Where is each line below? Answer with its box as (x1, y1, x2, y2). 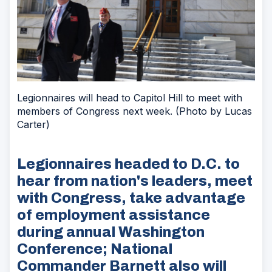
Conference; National (17, 240, 172, 257)
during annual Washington (17, 223, 205, 240)
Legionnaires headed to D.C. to (17, 155, 240, 172)
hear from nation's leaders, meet (17, 172, 253, 189)
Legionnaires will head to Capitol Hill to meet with (17, 91, 242, 104)
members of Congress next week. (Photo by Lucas (17, 104, 252, 117)
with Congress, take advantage (17, 189, 245, 206)
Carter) (17, 118, 50, 131)
